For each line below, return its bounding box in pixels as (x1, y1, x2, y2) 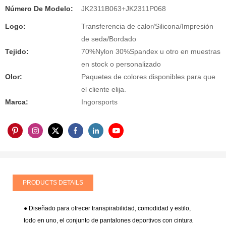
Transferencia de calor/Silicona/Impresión (81, 22, 213, 31)
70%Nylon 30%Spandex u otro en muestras (81, 47, 220, 56)
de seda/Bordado (81, 35, 136, 43)
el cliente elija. (81, 85, 126, 94)
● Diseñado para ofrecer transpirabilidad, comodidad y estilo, (24, 205, 191, 212)
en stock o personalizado (81, 60, 161, 69)
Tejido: (5, 47, 29, 56)
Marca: (5, 98, 28, 106)
